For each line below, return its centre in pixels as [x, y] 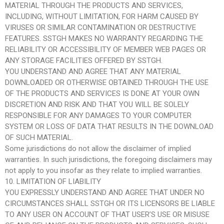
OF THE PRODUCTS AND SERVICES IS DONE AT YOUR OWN [102, 93]
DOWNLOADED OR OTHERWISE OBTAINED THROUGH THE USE [107, 82]
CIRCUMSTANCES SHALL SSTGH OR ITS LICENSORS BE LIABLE [110, 203]
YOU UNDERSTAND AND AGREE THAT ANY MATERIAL [93, 71]
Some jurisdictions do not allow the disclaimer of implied [98, 148]
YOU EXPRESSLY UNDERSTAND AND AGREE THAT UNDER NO [105, 192]
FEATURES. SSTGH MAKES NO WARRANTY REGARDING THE [104, 38]
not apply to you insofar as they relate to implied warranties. [103, 170]
